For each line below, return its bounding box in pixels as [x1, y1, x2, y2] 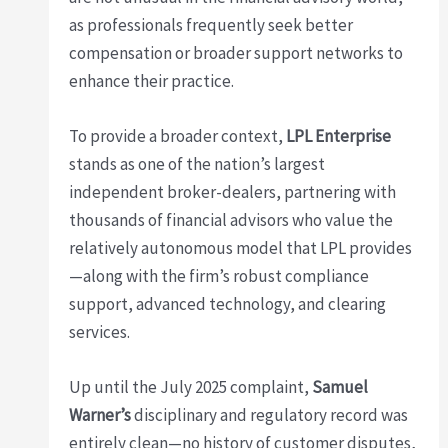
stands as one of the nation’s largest [69, 152, 326, 175]
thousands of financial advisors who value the [69, 208, 394, 231]
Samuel [312, 376, 369, 399]
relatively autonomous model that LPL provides [69, 236, 413, 259]
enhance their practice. [69, 69, 235, 92]
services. [69, 320, 131, 343]
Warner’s [69, 404, 132, 427]
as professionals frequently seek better [69, 13, 354, 36]
